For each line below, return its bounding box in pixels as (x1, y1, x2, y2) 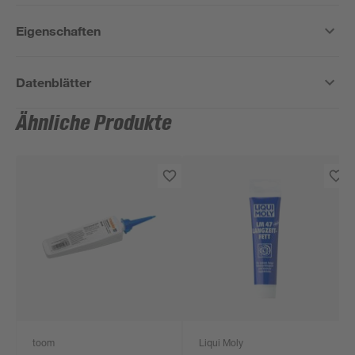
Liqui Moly (199, 339, 244, 349)
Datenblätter (16, 74, 92, 90)
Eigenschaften (16, 23, 101, 38)
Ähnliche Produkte (16, 112, 173, 136)
